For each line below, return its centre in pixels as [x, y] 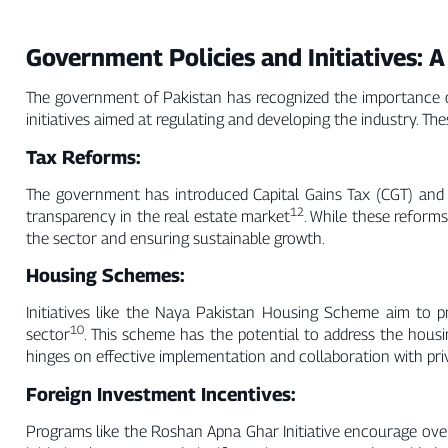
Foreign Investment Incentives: [160, 393]
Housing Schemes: [105, 275]
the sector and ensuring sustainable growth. [175, 238]
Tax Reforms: [83, 156]
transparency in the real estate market [158, 216]
